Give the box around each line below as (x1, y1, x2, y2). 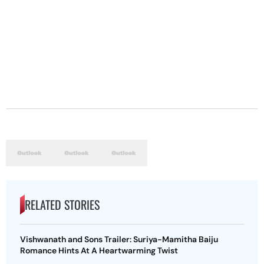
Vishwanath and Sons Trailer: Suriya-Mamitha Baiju (20, 234, 218, 245)
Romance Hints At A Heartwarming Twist (20, 245, 178, 256)
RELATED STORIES (25, 196, 100, 213)
